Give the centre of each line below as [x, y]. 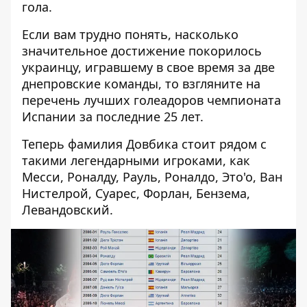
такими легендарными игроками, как [136, 160]
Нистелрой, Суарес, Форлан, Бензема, [136, 193]
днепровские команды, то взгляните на [141, 83]
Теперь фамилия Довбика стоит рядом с [144, 144]
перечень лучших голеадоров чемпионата [151, 100]
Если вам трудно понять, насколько [130, 34]
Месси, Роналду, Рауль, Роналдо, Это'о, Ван [152, 176]
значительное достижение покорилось [142, 50]
